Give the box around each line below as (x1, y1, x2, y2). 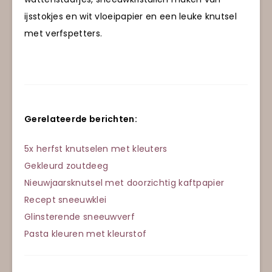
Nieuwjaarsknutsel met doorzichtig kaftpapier (24, 176, 225, 189)
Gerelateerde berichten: (24, 113, 137, 126)
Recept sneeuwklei (24, 193, 107, 206)
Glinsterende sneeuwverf (24, 210, 135, 223)
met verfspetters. (24, 27, 103, 40)
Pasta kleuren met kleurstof (24, 227, 147, 240)
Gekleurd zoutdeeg (24, 159, 109, 172)
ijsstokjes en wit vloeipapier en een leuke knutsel (24, 10, 237, 23)
